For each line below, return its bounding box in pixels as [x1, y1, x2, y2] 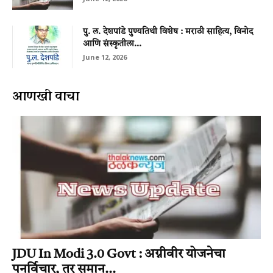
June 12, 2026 [83, 52, 127, 62]
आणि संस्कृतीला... [83, 40, 141, 49]
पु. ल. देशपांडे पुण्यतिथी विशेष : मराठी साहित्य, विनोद [83, 27, 253, 37]
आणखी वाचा [12, 85, 80, 107]
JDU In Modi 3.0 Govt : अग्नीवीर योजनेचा [12, 247, 225, 261]
